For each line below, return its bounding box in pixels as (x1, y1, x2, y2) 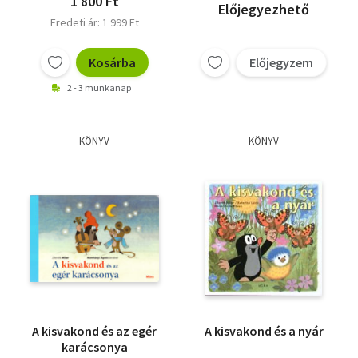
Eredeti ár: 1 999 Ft (50, 15, 139, 30)
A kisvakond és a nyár (204, 323, 324, 340)
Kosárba (88, 54, 136, 71)
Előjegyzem (249, 54, 313, 71)
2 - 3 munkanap (67, 82, 131, 94)
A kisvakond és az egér (32, 323, 157, 340)
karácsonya (61, 339, 128, 356)
